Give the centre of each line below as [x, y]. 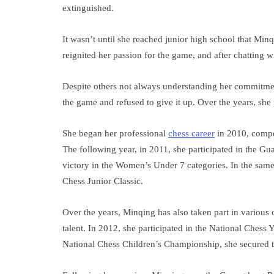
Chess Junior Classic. [103, 181]
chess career [191, 133]
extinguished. [88, 8]
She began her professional [115, 133]
